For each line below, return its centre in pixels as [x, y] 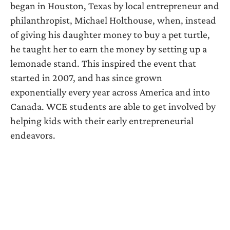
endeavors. [33, 135]
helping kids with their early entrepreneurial [102, 121]
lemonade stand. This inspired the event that [103, 63]
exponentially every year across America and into [110, 92]
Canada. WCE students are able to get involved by [113, 106]
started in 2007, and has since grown [86, 78]
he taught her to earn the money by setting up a [109, 49]
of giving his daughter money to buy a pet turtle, [110, 34]
